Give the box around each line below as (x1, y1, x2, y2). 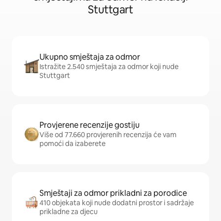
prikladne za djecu (39, 207, 98, 217)
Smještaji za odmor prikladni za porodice (39, 188, 187, 199)
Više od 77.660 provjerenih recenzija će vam (39, 130, 177, 140)
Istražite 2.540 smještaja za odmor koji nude (39, 62, 179, 72)
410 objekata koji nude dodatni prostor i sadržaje (39, 198, 194, 208)
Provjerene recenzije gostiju (39, 120, 140, 131)
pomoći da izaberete (39, 139, 106, 148)
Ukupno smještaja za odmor (39, 52, 140, 63)
